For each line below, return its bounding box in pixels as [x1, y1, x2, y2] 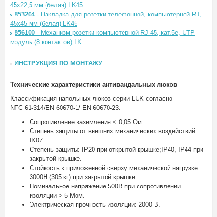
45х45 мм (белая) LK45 [10, 20, 77, 27]
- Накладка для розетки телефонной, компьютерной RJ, [35, 11, 201, 18]
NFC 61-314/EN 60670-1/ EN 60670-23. [10, 104, 121, 111]
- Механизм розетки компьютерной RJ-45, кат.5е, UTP [35, 29, 195, 36]
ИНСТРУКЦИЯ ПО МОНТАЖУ [15, 60, 102, 67]
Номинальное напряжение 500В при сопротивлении [30, 183, 181, 190]
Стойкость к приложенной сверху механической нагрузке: [30, 164, 200, 171]
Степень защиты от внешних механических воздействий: [30, 127, 197, 135]
